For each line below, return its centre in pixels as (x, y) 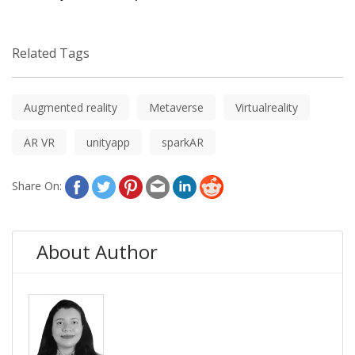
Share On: (37, 186)
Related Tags (51, 53)
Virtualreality (267, 107)
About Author (97, 251)
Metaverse (176, 107)
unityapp (108, 142)
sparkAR (183, 142)
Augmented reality (71, 107)
